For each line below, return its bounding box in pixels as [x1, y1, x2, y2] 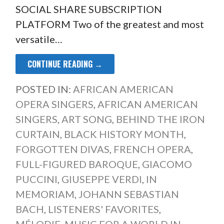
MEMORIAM [15, 188, 74, 200]
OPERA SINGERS [15, 98, 93, 110]
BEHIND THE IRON [115, 113, 205, 125]
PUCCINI [15, 173, 57, 185]
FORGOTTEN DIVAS [15, 143, 109, 155]
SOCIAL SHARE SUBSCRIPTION [15, 3, 162, 15]
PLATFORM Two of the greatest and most [15, 18, 204, 30]
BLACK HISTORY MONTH [63, 128, 184, 140]
